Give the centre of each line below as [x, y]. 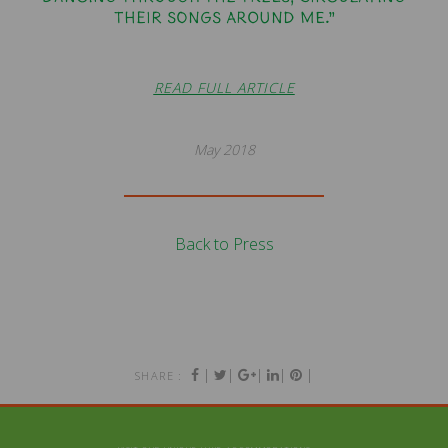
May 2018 [224, 149]
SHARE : [159, 375]
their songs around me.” [224, 15]
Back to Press [224, 243]
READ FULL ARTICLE [224, 87]
